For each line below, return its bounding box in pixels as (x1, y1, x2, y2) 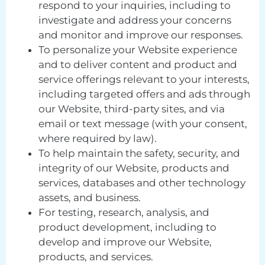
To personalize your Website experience (38, 43, 237, 56)
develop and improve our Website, (38, 235, 212, 248)
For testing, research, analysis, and (38, 206, 209, 218)
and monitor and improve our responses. (38, 28, 243, 41)
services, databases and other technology (38, 176, 245, 189)
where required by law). (38, 132, 157, 144)
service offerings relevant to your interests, (38, 73, 250, 85)
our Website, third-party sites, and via (38, 102, 225, 115)
